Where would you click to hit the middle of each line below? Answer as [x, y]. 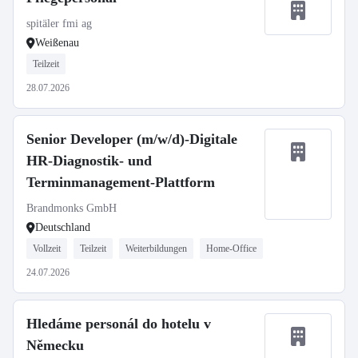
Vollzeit [47, 249]
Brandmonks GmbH [72, 208]
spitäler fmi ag [59, 24]
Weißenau [57, 43]
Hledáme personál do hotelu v [119, 324]
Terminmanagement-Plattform [121, 182]
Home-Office [231, 249]
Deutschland [63, 227]
